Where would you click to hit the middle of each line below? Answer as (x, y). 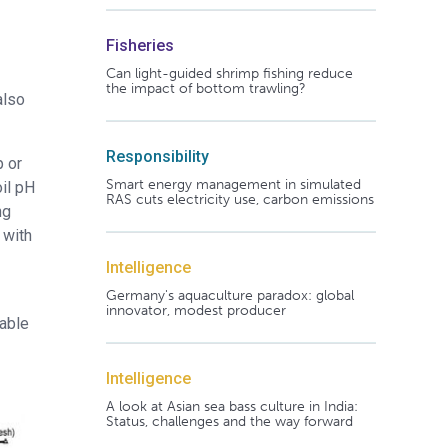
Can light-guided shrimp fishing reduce (229, 73)
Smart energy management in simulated (233, 184)
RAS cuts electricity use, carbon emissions (239, 199)
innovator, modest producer (195, 310)
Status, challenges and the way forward (229, 421)
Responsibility (157, 156)
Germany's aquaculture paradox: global (229, 295)
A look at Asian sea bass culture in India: (231, 406)
